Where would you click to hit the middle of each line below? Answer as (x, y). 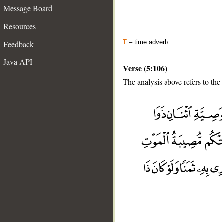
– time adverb (147, 42)
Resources (20, 26)
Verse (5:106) (145, 68)
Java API (18, 62)
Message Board (28, 8)
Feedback (19, 44)
